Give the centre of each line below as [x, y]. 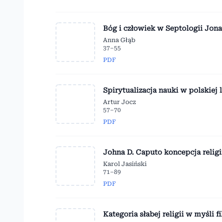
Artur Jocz [119, 102]
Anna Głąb [119, 40]
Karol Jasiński [125, 164]
